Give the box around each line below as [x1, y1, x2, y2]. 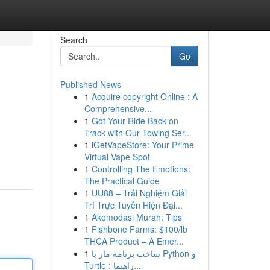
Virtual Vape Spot [84, 151, 150, 163]
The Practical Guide [84, 175, 160, 187]
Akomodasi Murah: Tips [91, 211, 182, 223]
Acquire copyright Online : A [91, 90, 198, 102]
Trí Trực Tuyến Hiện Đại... [84, 199, 183, 211]
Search [60, 34, 87, 46]
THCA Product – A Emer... [84, 235, 184, 247]
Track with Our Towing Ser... [84, 127, 192, 139]
